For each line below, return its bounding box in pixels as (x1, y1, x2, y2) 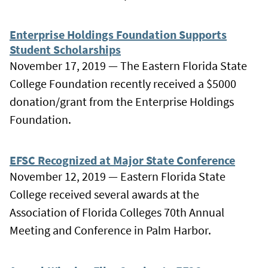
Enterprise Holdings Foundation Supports (10, 26, 227, 42)
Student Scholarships (10, 41, 121, 57)
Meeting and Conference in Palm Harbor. (10, 222, 211, 237)
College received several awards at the (10, 186, 199, 202)
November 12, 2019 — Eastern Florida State (10, 168, 226, 184)
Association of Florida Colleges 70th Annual (10, 204, 224, 220)
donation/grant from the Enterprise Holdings (10, 93, 234, 109)
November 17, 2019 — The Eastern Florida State (10, 57, 247, 73)
